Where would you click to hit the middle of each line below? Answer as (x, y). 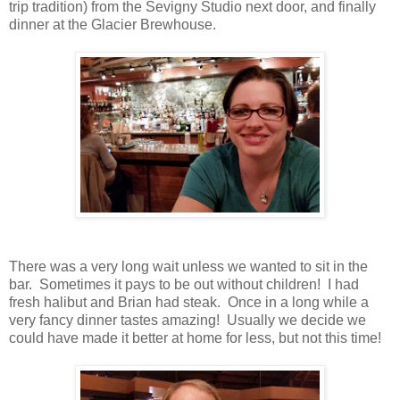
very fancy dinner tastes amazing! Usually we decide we (187, 321)
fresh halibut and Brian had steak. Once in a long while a (189, 303)
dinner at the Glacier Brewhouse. (112, 25)
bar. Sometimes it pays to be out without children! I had (184, 285)
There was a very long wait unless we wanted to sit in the (188, 267)
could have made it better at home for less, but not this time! (195, 338)
